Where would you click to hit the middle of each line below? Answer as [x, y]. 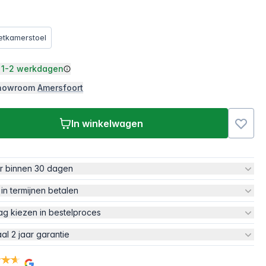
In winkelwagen [107, 123]
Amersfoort [61, 88]
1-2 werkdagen [33, 69]
